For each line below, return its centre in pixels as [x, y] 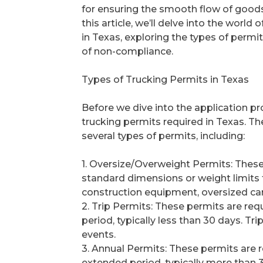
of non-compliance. [127, 52]
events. [99, 235]
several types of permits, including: [163, 136]
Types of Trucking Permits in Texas [165, 80]
